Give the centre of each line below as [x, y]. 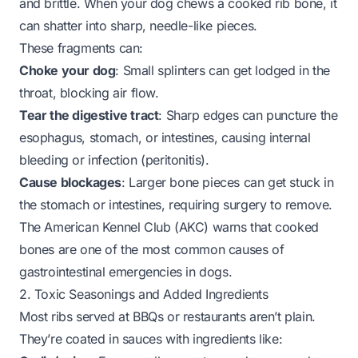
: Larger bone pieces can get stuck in [228, 182]
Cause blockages [70, 182]
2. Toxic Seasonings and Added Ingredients [144, 294]
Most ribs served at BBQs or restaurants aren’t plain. [167, 316]
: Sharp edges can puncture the [248, 115]
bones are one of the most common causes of [152, 249]
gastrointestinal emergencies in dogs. [126, 272]
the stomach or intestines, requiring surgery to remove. [176, 205]
